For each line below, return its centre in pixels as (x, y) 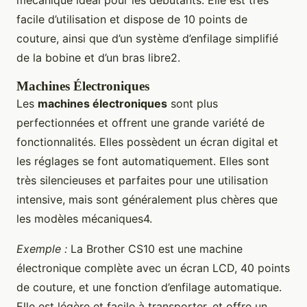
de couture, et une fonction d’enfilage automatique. (149, 287)
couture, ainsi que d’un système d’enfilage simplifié (147, 39)
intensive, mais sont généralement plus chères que (147, 200)
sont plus (193, 104)
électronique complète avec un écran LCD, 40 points (153, 268)
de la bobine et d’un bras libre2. (98, 58)
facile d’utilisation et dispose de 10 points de (132, 20)
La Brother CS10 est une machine (155, 249)
